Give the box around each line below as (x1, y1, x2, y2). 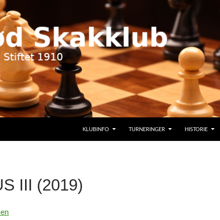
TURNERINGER (129, 126, 165, 132)
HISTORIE (185, 126, 208, 132)
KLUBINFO (82, 126, 109, 132)
